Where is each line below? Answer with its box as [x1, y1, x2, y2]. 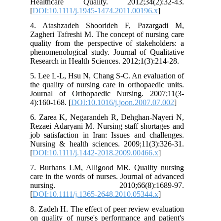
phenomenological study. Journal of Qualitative [36, 47, 190, 56]
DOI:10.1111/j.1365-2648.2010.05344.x [38, 189, 165, 198]
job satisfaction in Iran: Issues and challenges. [36, 130, 190, 139]
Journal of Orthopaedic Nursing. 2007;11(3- [36, 89, 190, 98]
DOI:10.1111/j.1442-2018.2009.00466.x [38, 148, 165, 157]
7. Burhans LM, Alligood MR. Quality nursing [36, 163, 190, 172]
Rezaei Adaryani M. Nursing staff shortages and [36, 121, 190, 130]
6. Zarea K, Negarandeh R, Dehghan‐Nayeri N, [36, 112, 190, 121]
